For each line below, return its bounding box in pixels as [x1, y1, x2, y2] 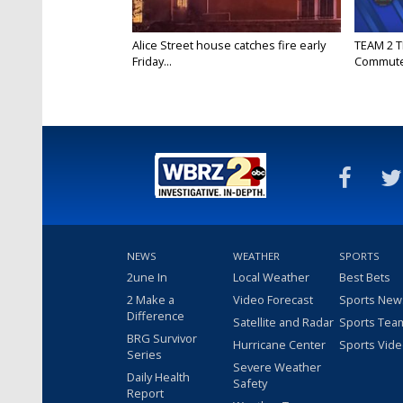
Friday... [132, 53, 172, 70]
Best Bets [339, 269, 390, 286]
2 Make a [127, 291, 175, 309]
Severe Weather [233, 359, 321, 376]
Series [127, 346, 162, 363]
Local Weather [233, 269, 309, 286]
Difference [127, 308, 184, 325]
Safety [233, 375, 267, 392]
